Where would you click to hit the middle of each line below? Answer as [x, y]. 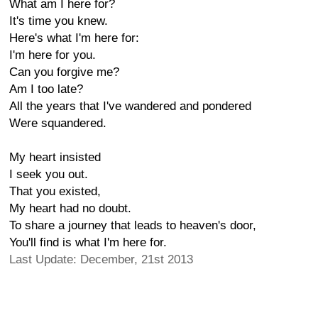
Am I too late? [46, 89]
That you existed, [55, 191]
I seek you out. [49, 174]
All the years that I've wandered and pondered [130, 106]
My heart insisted [55, 157]
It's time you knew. [59, 21]
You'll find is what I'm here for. [88, 242]
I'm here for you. [53, 55]
